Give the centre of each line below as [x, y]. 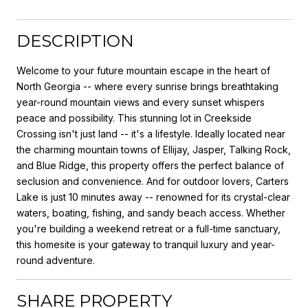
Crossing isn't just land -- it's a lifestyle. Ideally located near [151, 133]
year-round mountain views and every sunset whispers [141, 102]
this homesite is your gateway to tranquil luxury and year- [146, 244]
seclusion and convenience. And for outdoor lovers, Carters [153, 181]
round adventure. [56, 260]
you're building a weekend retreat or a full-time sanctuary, [148, 228]
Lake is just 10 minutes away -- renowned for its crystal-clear [153, 197]
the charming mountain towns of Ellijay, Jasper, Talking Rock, [154, 149]
